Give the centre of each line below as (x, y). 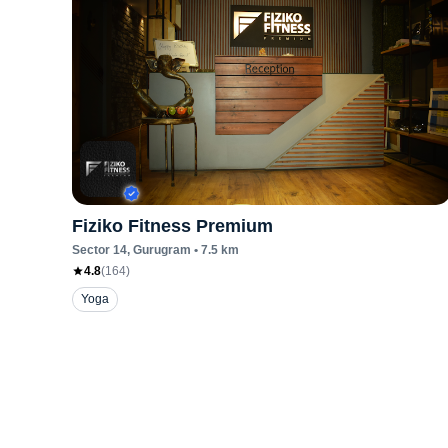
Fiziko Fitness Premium (172, 226)
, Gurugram (159, 250)
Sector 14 (99, 250)
